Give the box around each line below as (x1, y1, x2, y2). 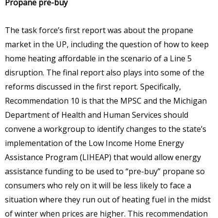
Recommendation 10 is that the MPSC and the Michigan (5, 95, 207, 106)
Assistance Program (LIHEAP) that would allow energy (5, 151, 201, 163)
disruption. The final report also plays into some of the (5, 67, 204, 78)
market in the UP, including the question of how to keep (5, 38, 209, 50)
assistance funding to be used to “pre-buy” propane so (5, 165, 205, 177)
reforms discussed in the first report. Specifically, (5, 81, 181, 92)
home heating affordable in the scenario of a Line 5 (5, 53, 192, 64)
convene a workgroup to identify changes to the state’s (5, 123, 206, 134)
